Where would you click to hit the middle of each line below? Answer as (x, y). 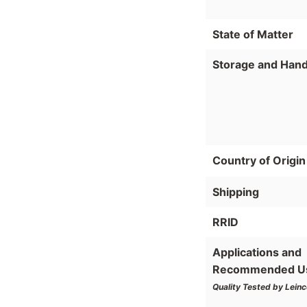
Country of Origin (259, 161)
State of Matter (253, 35)
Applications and (257, 253)
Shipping (236, 192)
